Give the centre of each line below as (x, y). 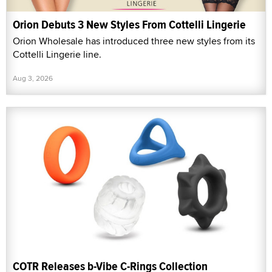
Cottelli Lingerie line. (57, 55)
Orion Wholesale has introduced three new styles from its (134, 41)
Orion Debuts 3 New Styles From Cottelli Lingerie (129, 25)
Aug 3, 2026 (33, 78)
